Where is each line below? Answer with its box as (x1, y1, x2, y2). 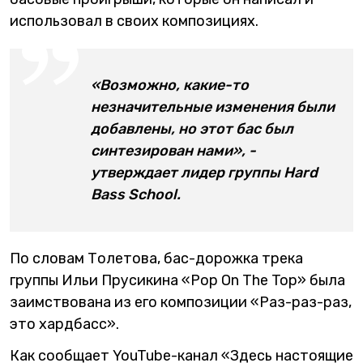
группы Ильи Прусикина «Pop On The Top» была (10, 271, 345, 289)
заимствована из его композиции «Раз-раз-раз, (10, 293, 352, 311)
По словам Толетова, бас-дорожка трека (10, 249, 303, 267)
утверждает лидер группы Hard (91, 163, 318, 181)
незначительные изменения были (91, 97, 335, 116)
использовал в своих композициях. (10, 11, 258, 30)
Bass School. (91, 185, 181, 203)
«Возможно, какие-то (91, 75, 249, 94)
